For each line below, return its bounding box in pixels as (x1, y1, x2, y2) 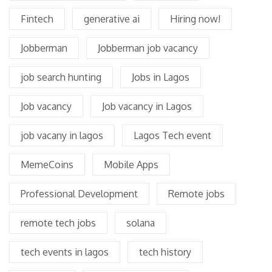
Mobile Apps (104, 158, 158, 171)
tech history (139, 246, 191, 259)
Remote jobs (168, 188, 225, 200)
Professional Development (21, 188, 138, 200)
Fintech (21, 13, 53, 25)
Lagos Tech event (134, 129, 211, 142)
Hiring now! (170, 13, 220, 25)
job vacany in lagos (21, 129, 103, 142)
